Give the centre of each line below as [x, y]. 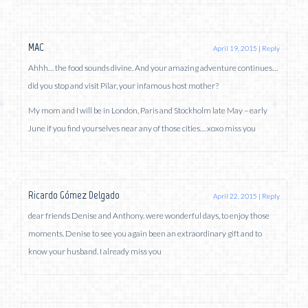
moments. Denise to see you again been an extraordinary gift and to [145, 233]
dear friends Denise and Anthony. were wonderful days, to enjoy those [149, 215]
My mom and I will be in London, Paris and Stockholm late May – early [148, 110]
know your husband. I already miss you [95, 251]
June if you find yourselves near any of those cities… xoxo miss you [142, 128]
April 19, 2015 [235, 48]
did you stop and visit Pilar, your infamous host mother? [123, 85]
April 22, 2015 [235, 196]
